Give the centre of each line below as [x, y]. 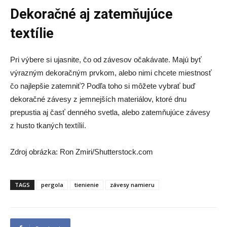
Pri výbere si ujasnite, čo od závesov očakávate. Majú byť [106, 60]
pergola [52, 185]
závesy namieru [132, 185]
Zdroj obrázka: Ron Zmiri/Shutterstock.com [82, 152]
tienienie [87, 185]
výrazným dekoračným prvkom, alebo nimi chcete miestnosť [111, 73]
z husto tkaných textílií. [48, 125]
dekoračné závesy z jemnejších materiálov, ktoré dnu [98, 99]
